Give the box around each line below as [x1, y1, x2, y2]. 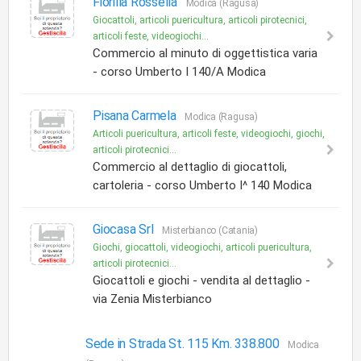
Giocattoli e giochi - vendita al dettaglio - [93, 273, 310, 288]
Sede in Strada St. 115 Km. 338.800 [85, 336, 283, 351]
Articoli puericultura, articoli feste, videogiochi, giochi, [93, 128, 325, 139]
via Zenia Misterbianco [93, 292, 212, 306]
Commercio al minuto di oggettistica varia [93, 46, 317, 60]
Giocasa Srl [93, 222, 157, 237]
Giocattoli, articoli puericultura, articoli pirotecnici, [93, 15, 307, 26]
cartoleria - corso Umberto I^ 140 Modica [93, 178, 312, 193]
